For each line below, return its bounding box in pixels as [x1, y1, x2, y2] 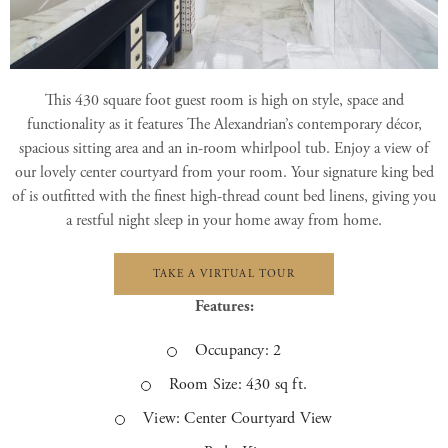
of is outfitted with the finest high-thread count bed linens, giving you [12, 185, 436, 207]
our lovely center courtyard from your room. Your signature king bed [14, 161, 434, 183]
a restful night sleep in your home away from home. [66, 209, 382, 231]
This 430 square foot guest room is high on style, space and [44, 89, 404, 111]
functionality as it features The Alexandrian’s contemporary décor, [26, 113, 422, 135]
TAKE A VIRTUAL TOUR [153, 266, 295, 281]
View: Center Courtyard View [143, 407, 333, 429]
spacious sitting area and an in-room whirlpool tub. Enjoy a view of [19, 137, 429, 159]
